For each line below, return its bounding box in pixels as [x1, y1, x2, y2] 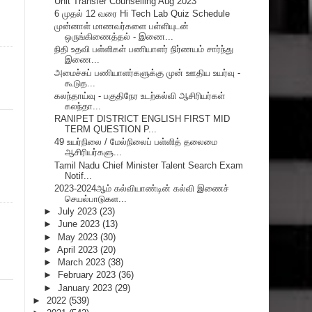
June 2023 [57, 219, 102, 230]
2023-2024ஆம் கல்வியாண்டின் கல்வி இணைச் [54, 182, 230, 194]
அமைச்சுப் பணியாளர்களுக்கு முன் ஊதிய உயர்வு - [54, 67, 241, 78]
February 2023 [57, 270, 118, 281]
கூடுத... [65, 77, 96, 88]
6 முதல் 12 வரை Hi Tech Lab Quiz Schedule [54, 8, 231, 19]
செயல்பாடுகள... [65, 193, 127, 204]
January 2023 [57, 282, 115, 293]
